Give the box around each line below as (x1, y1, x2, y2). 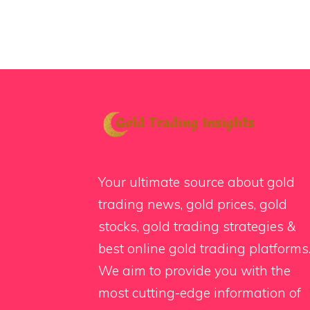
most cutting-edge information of (98, 284, 301, 301)
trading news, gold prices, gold (98, 195, 287, 212)
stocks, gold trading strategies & (98, 217, 295, 235)
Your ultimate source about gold (98, 173, 295, 190)
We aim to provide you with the (98, 262, 291, 279)
